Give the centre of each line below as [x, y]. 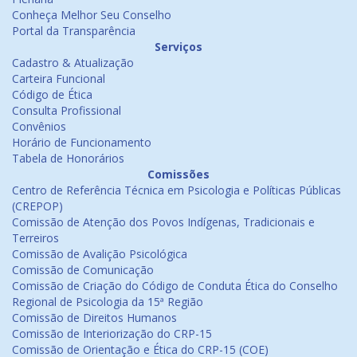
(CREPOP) [37, 206]
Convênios [39, 126]
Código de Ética [52, 94]
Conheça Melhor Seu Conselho [92, 15]
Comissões [178, 174]
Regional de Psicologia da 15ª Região [108, 302]
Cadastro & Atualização [73, 63]
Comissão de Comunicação [83, 270]
